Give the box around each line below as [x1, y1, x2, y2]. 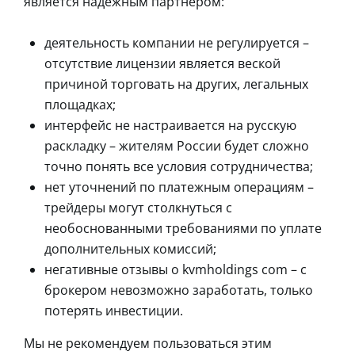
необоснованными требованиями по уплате [44, 219, 322, 237]
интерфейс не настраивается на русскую [44, 116, 296, 134]
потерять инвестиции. [44, 301, 183, 319]
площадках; [44, 95, 116, 113]
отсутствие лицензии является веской [44, 54, 281, 72]
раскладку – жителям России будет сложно [44, 136, 309, 155]
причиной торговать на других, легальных [44, 74, 308, 93]
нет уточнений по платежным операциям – [44, 177, 314, 196]
